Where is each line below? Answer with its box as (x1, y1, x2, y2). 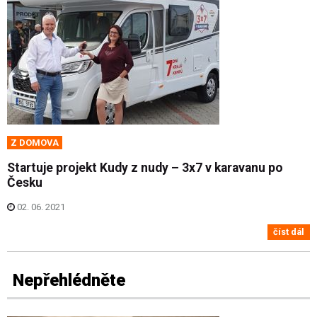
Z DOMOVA (11, 137, 59, 148)
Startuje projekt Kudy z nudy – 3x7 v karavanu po (7, 160, 283, 175)
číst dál (273, 226, 304, 237)
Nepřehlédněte (13, 270, 125, 290)
